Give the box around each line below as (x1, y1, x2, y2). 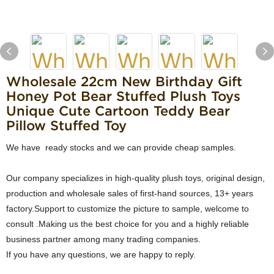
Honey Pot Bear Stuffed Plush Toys (6, 89, 240, 103)
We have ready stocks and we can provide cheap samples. (6, 143, 236, 152)
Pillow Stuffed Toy (6, 118, 127, 133)
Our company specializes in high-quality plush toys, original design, (6, 173, 265, 183)
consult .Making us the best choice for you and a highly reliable (6, 219, 249, 229)
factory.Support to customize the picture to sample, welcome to (6, 204, 249, 213)
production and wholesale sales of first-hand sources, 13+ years (6, 188, 256, 198)
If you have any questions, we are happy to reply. (6, 250, 208, 259)
